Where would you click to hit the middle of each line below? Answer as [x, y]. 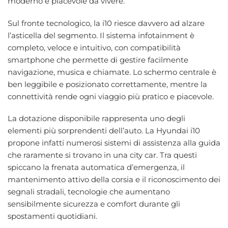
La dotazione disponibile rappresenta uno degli [96, 119]
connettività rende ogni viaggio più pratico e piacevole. [111, 96]
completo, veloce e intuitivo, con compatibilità [94, 47]
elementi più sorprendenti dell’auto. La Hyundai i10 [104, 131]
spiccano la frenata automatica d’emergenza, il [96, 167]
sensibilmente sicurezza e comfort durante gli [94, 204]
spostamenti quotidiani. [52, 216]
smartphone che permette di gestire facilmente [98, 60]
